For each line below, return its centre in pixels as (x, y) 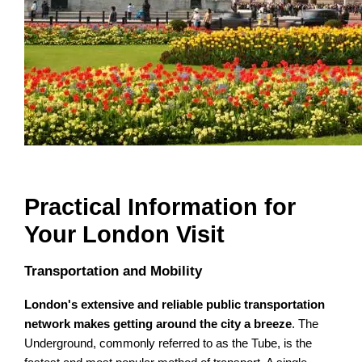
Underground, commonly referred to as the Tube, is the (168, 343)
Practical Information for (160, 206)
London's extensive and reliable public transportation (175, 304)
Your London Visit (125, 234)
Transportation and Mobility (114, 271)
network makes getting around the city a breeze (158, 324)
